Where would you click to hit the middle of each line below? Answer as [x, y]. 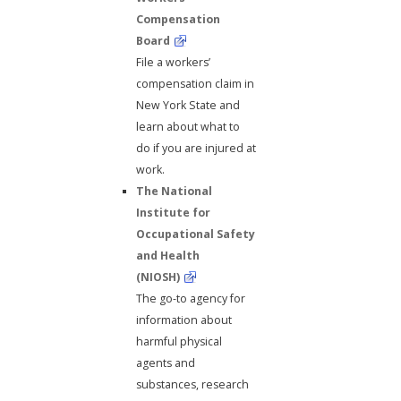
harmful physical [179, 341]
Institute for [174, 212]
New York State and [188, 105]
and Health [168, 255]
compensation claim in [196, 83]
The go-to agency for [191, 298]
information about [184, 320]
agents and [166, 363]
